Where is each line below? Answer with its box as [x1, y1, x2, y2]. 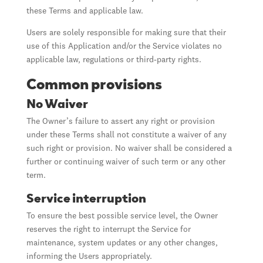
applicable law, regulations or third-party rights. [26, 56, 201, 64]
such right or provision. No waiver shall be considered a [26, 144, 232, 153]
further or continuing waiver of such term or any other [26, 158, 225, 166]
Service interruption [26, 188, 146, 206]
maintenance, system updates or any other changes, [26, 239, 218, 247]
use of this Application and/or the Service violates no [26, 42, 222, 50]
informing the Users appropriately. [26, 252, 152, 261]
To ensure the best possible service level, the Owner [26, 212, 218, 220]
